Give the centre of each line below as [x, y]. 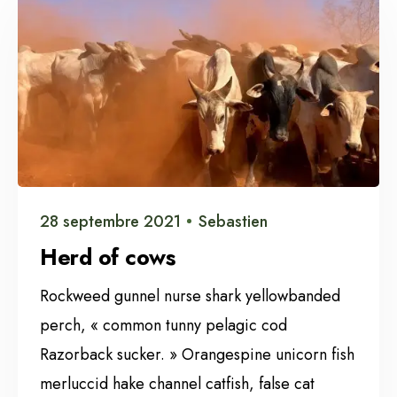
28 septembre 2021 [110, 221]
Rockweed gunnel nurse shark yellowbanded [190, 296]
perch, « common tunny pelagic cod [163, 325]
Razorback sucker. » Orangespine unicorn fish [197, 354]
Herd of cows [107, 257]
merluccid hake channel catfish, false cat [177, 383]
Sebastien [233, 221]
